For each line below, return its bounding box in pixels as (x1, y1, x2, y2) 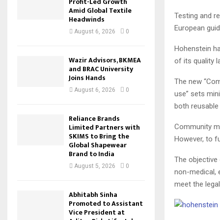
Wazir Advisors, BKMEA (69, 55, 141, 66)
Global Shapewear (69, 139, 127, 151)
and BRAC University (69, 63, 133, 75)
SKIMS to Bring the (69, 131, 129, 142)
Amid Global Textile (69, 5, 132, 16)
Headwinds (69, 14, 105, 25)
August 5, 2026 (74, 163, 115, 169)
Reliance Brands (69, 113, 120, 124)
